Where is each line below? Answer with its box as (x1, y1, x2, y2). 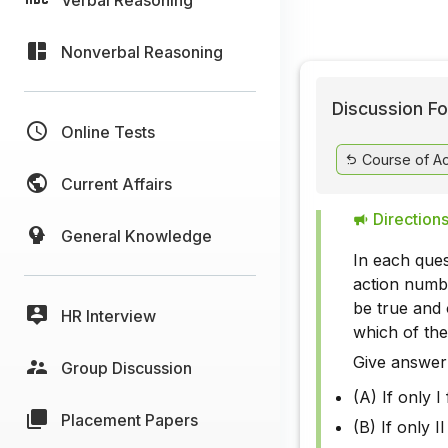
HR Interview (61, 305, 156, 326)
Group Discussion (61, 357, 192, 378)
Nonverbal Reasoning (61, 41, 223, 62)
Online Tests (61, 121, 155, 142)
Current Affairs (61, 173, 172, 194)
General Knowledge (61, 225, 212, 246)
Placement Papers (61, 409, 198, 430)
